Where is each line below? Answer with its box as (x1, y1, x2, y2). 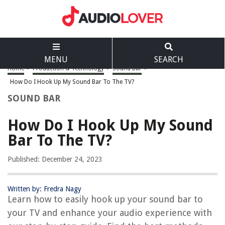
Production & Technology (33, 65, 104, 72)
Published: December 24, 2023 (8, 155, 102, 163)
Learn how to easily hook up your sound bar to (8, 194, 203, 204)
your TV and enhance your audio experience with (8, 207, 212, 218)
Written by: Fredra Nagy (8, 185, 81, 193)
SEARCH (154, 55, 183, 64)
